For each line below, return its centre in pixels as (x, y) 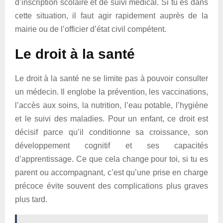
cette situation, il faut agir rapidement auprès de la (111, 16)
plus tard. (31, 199)
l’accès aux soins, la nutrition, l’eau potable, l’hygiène (111, 105)
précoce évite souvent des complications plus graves (111, 186)
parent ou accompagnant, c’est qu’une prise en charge (111, 172)
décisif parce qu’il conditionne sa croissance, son (111, 132)
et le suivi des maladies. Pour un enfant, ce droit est (111, 119)
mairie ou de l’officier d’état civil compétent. (91, 29)
